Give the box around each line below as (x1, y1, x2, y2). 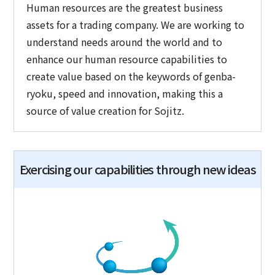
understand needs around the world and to (26, 34, 223, 49)
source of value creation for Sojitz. (26, 103, 185, 118)
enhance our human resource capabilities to (26, 51, 228, 66)
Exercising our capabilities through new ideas (19, 160, 256, 178)
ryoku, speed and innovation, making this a (26, 85, 223, 101)
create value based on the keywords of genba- (26, 68, 236, 83)
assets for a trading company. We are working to (26, 17, 245, 32)
